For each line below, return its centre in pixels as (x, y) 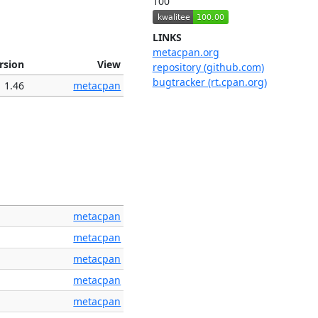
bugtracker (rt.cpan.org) (209, 82)
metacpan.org (186, 53)
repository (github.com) (208, 67)
